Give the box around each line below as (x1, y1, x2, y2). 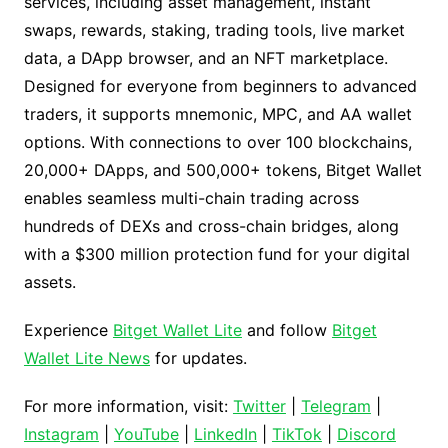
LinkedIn (193, 424, 257, 445)
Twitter (232, 396, 286, 417)
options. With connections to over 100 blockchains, (23, 132, 412, 153)
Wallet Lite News (23, 348, 150, 369)
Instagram (23, 424, 99, 445)
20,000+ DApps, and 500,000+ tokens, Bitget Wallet (23, 160, 422, 181)
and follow (241, 320, 332, 341)
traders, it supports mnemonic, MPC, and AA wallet (23, 104, 412, 125)
